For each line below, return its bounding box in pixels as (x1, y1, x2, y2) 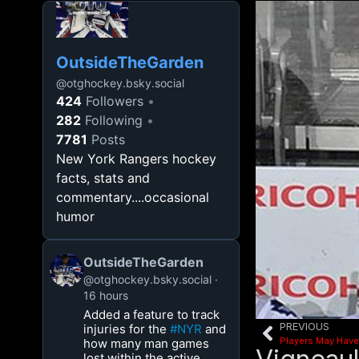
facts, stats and (56, 170, 151, 186)
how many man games (83, 336, 210, 351)
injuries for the (83, 321, 171, 337)
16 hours (83, 288, 129, 302)
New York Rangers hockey (56, 151, 217, 167)
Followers (82, 93, 144, 109)
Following (81, 112, 143, 128)
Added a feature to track (83, 307, 220, 322)
